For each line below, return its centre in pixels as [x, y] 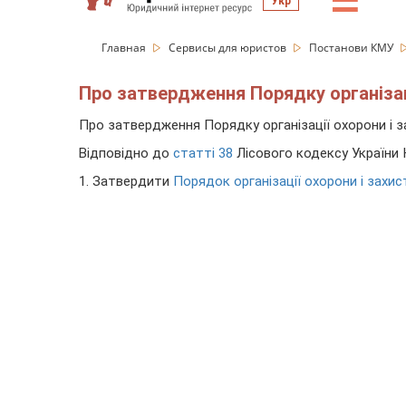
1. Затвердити [126, 182]
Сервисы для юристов [229, 48]
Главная [125, 48]
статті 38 [203, 154]
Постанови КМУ [353, 48]
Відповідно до [126, 154]
